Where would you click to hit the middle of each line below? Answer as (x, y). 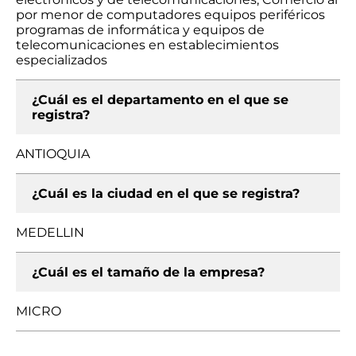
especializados (62, 60)
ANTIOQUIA (53, 154)
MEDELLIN (50, 232)
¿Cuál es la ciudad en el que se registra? (166, 193)
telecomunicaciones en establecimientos (147, 45)
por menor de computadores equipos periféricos (170, 15)
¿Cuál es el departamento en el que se (160, 100)
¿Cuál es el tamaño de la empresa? (148, 272)
